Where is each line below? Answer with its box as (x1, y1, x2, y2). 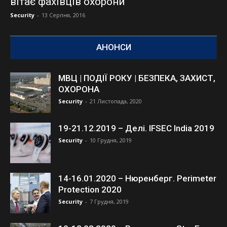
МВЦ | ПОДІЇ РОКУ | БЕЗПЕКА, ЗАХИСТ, (58, 72, 215, 83)
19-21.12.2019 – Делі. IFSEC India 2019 (58, 123, 214, 133)
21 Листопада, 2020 (90, 97, 142, 105)
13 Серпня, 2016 (42, 11, 85, 19)
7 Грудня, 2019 (90, 197, 129, 205)
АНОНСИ (96, 42, 131, 52)
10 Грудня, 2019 (90, 136, 132, 144)
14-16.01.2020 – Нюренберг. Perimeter (58, 173, 216, 183)
